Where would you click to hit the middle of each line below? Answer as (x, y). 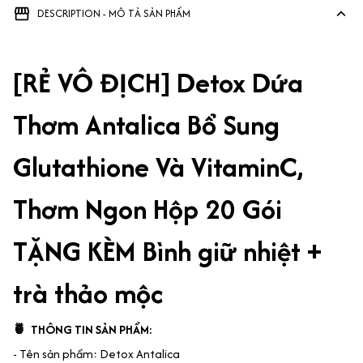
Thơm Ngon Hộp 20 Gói (147, 209)
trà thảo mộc (88, 294)
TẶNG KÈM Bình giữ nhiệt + (167, 252)
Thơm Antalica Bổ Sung (146, 125)
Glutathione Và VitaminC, (158, 167)
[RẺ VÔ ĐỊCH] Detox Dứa (158, 83)
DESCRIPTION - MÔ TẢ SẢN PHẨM (113, 14)
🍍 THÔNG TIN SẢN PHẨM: (83, 329)
